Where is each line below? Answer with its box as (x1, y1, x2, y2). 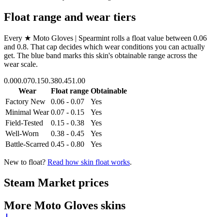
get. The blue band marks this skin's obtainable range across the (4, 51, 197, 60)
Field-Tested (5, 118, 43, 127)
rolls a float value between (109, 33, 193, 42)
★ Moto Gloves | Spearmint (24, 33, 109, 42)
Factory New (5, 97, 46, 106)
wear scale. (4, 60, 38, 68)
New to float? (4, 157, 46, 166)
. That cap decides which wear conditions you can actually (27, 42, 205, 51)
